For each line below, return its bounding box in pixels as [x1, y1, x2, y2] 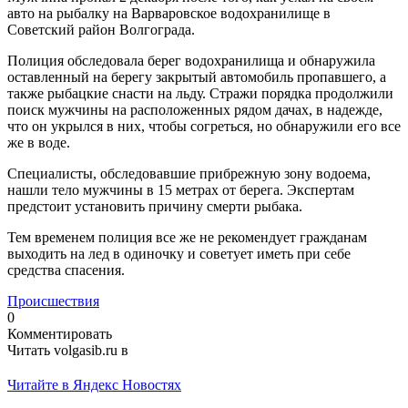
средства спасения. [7, 261, 125, 278]
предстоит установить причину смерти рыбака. [7, 198, 302, 214]
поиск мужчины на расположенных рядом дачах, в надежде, [7, 101, 382, 117]
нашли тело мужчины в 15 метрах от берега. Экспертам [7, 181, 354, 198]
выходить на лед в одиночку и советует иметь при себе [7, 245, 351, 261]
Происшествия [7, 292, 99, 309]
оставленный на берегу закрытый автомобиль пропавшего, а [7, 68, 386, 85]
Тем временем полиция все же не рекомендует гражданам [7, 229, 367, 245]
